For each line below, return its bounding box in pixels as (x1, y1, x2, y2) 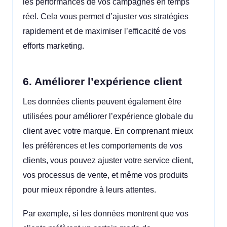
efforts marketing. (23, 42, 84, 51)
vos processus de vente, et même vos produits (23, 171, 188, 180)
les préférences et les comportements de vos (23, 141, 182, 150)
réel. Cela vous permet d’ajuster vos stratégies (23, 12, 188, 21)
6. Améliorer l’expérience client (23, 75, 182, 87)
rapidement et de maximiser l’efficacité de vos (23, 27, 186, 36)
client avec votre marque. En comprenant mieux (23, 127, 193, 136)
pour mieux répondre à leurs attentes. (23, 185, 156, 195)
